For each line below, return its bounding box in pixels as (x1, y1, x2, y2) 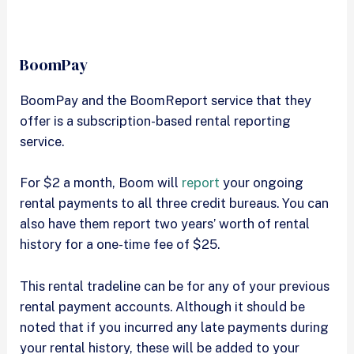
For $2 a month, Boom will (20, 175, 183, 191)
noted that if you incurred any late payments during (20, 318, 330, 335)
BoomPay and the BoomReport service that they (20, 92, 312, 109)
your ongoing (220, 175, 304, 191)
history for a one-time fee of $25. (20, 236, 224, 253)
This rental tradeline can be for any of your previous (20, 277, 330, 294)
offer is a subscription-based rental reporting (20, 113, 292, 130)
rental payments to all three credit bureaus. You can (20, 195, 330, 212)
